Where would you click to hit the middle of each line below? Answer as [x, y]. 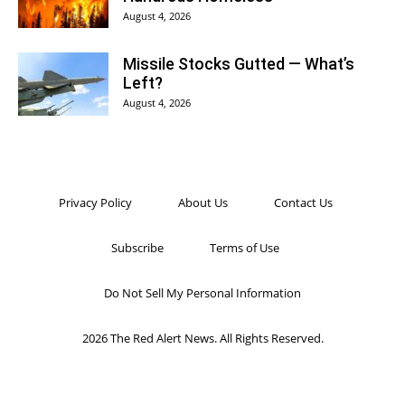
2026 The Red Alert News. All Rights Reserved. [202, 338]
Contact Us [303, 202]
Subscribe [137, 248]
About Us [202, 202]
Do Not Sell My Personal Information [202, 293]
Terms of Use [245, 248]
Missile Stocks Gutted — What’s [239, 64]
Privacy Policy [95, 202]
